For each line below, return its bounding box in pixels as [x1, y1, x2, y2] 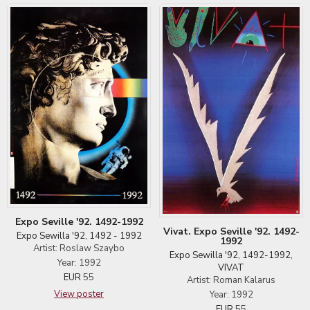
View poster [54, 287, 104, 300]
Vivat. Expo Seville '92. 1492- [163, 224, 300, 238]
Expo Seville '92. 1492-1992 [15, 215, 143, 228]
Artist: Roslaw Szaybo [33, 241, 125, 255]
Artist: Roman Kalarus [187, 273, 275, 286]
